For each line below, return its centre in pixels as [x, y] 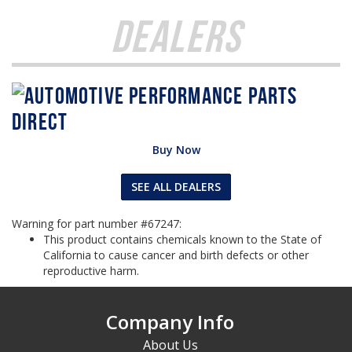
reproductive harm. [91, 271]
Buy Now [176, 150]
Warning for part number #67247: [97, 224]
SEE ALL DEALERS [176, 187]
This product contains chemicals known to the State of [182, 239]
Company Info [170, 322]
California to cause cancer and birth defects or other [176, 255]
